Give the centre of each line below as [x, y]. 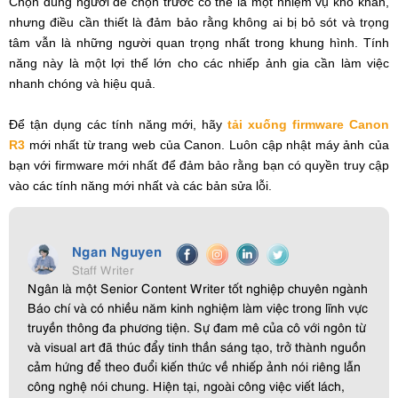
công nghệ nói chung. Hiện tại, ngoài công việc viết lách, [186, 386]
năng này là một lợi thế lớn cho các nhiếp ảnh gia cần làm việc [199, 64]
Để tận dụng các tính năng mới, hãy [119, 125]
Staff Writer [103, 270]
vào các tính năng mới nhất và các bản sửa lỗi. [140, 186]
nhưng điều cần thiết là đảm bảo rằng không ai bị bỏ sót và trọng [199, 23]
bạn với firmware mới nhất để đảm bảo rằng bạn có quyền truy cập [199, 166]
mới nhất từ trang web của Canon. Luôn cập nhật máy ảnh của [207, 145]
